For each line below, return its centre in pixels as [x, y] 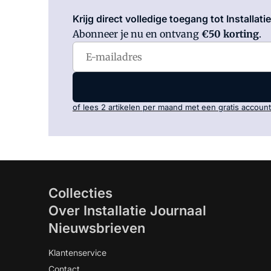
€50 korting [230, 34]
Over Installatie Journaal [127, 211]
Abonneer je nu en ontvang [137, 34]
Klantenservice [77, 253]
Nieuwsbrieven [97, 228]
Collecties [80, 193]
